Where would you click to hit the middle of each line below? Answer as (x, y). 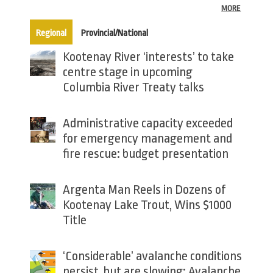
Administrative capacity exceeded (147, 123)
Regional (51, 34)
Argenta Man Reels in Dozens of (144, 190)
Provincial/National (114, 34)
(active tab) (87, 31)
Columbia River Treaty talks (133, 87)
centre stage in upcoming (127, 72)
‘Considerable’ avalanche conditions (152, 256)
